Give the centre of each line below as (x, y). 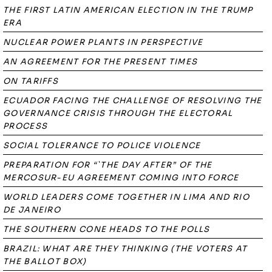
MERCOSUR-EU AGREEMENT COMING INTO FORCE (121, 178)
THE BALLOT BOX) (45, 261)
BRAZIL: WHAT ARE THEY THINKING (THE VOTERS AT (125, 249)
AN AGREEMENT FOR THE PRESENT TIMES (100, 62)
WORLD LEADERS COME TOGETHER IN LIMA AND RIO (126, 197)
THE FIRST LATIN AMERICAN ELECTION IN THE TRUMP (128, 10)
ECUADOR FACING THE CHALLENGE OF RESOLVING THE (133, 100)
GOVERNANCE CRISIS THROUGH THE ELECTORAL (118, 113)
